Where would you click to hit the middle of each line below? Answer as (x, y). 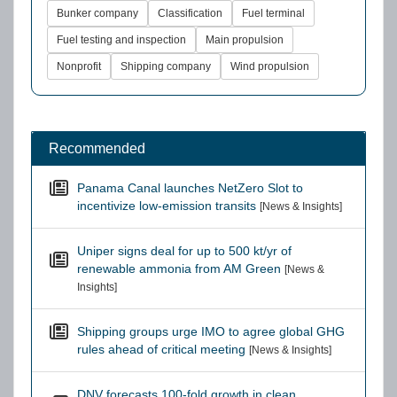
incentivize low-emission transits (167, 206)
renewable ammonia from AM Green (179, 269)
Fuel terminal (273, 13)
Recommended (95, 148)
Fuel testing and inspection (121, 40)
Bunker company (97, 13)
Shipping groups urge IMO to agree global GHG (211, 331)
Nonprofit (79, 66)
